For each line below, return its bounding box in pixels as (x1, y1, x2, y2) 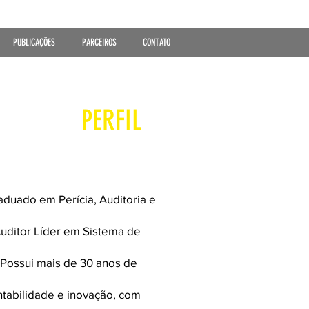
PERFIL (81, 104, 141, 137)
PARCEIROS (81, 37, 117, 48)
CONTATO (143, 37, 170, 48)
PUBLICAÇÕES (12, 37, 55, 48)
